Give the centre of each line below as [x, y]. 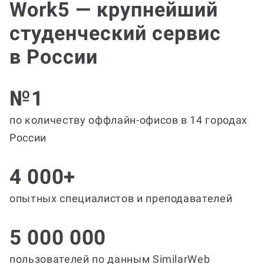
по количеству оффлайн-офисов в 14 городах [129, 120]
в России [54, 57]
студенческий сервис [115, 33]
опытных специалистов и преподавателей [121, 199]
